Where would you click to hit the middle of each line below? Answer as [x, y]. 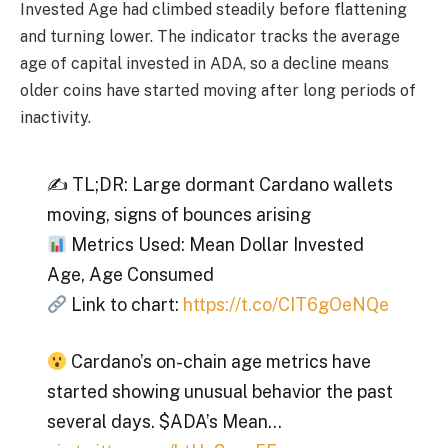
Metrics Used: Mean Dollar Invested [216, 244]
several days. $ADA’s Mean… [164, 422]
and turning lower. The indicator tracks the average [210, 37]
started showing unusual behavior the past [219, 392]
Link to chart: [125, 304]
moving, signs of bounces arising [178, 214]
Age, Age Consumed [130, 274]
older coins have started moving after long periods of [218, 91]
